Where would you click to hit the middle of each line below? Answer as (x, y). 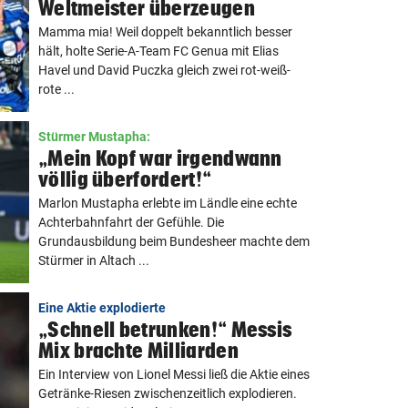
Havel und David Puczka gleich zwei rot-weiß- (164, 70)
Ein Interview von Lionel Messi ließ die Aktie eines (174, 374)
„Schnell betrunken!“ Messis (165, 329)
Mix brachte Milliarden (138, 350)
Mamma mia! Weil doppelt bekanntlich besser (165, 32)
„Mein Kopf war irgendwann (160, 158)
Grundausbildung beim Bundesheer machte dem (174, 241)
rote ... (56, 89)
